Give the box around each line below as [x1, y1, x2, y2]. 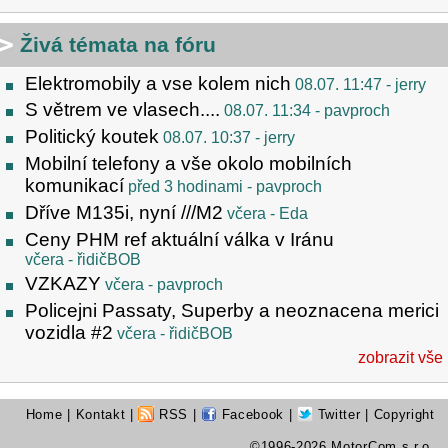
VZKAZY [25, 273, 101, 295]
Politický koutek [25, 126, 159, 148]
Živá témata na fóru [20, 32, 216, 56]
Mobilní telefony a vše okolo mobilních [25, 152, 352, 174]
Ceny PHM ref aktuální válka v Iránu [25, 228, 334, 250]
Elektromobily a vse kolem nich [25, 72, 291, 94]
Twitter [313, 407, 361, 423]
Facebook [217, 407, 285, 423]
